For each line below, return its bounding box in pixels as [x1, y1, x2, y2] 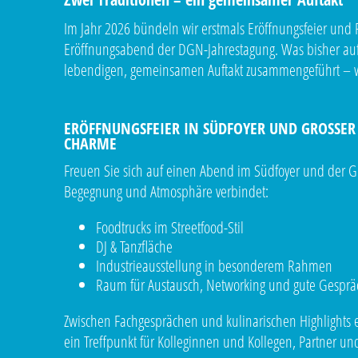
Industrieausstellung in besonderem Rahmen [96, 254, 332, 276]
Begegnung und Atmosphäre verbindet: [64, 180, 268, 202]
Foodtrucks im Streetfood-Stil [96, 216, 244, 238]
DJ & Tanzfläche [96, 235, 173, 257]
